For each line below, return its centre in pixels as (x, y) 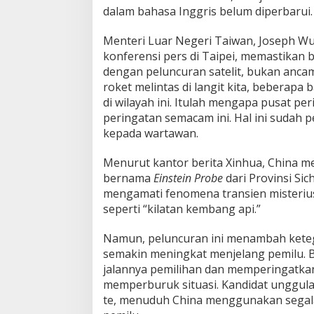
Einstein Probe (188, 178)
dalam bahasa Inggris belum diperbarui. (208, 11)
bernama (128, 178)
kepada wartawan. (151, 133)
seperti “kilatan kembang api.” (182, 209)
